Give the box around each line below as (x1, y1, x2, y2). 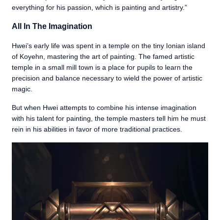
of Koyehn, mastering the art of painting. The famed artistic (12, 53, 194, 61)
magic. (12, 85, 32, 93)
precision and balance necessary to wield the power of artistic (12, 74, 202, 82)
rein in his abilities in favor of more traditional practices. (12, 125, 182, 134)
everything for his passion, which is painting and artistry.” (12, 3, 187, 12)
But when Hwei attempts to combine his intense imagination (12, 104, 196, 112)
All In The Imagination (12, 22, 92, 31)
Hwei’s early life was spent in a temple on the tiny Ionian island (12, 42, 205, 50)
